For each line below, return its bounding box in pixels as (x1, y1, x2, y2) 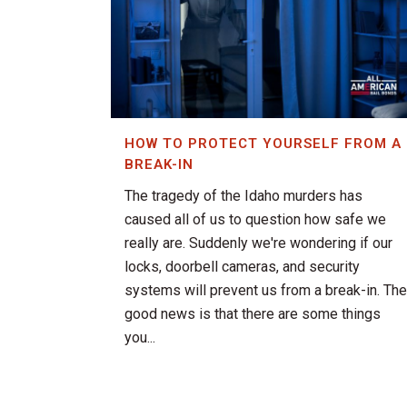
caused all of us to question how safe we (124, 211, 386, 229)
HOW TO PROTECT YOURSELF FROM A (124, 135, 402, 153)
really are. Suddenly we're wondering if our (124, 234, 392, 253)
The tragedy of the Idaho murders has (124, 187, 362, 205)
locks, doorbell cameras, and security (124, 258, 360, 276)
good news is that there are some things (124, 305, 381, 323)
